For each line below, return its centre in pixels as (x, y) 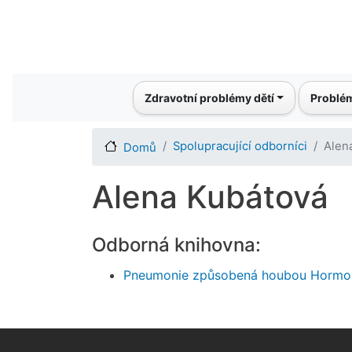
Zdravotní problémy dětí (209, 97)
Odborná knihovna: (176, 244)
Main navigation (106, 87)
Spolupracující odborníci (240, 146)
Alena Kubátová (210, 196)
